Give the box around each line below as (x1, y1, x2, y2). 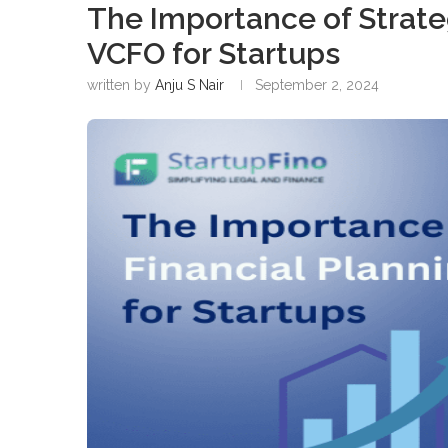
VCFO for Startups (87, 35, 340, 71)
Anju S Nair (155, 76, 224, 93)
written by (87, 76, 155, 93)
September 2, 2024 (255, 76, 379, 93)
